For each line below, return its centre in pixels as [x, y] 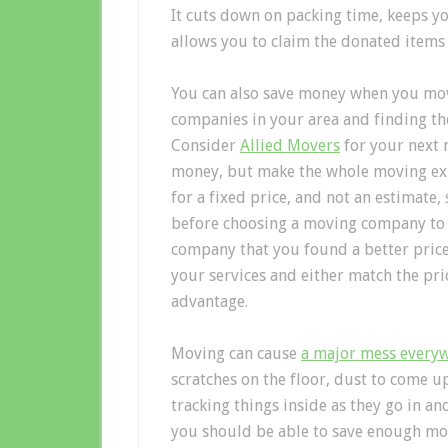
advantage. [209, 301]
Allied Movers [290, 145]
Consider [205, 145]
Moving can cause [236, 353]
